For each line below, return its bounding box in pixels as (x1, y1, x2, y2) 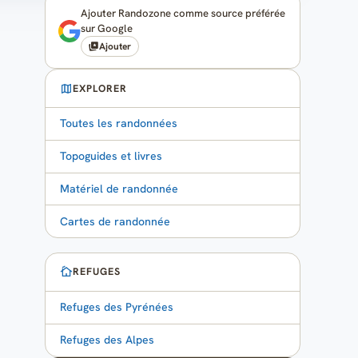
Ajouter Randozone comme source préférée (81, 6, 285, 21)
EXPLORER (73, 82, 128, 95)
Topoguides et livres (60, 149, 163, 164)
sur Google (81, 22, 133, 36)
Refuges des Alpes (60, 332, 155, 348)
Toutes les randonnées (60, 116, 178, 131)
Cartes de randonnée (60, 213, 171, 229)
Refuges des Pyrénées (60, 300, 174, 315)
